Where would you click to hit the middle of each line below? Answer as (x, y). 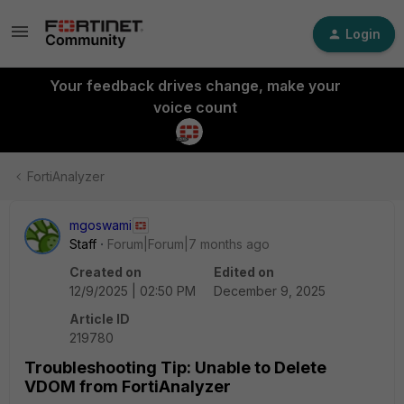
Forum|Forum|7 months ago (188, 244)
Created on (106, 272)
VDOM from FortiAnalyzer (128, 386)
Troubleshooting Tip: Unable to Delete (175, 367)
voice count (195, 107)
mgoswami (101, 225)
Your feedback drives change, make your (195, 86)
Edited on (244, 272)
